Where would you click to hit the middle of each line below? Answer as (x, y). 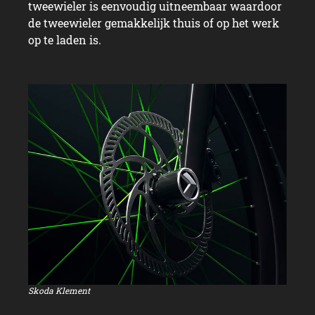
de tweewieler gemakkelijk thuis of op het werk (154, 22)
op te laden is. (65, 39)
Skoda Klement (59, 290)
